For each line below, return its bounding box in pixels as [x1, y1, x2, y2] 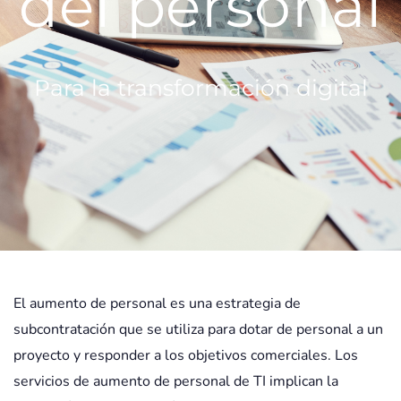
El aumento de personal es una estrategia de [13, 294, 301, 313]
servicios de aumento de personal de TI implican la [13, 371, 338, 391]
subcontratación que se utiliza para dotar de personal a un [13, 320, 383, 339]
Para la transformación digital [33, 74, 368, 101]
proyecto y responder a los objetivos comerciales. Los [13, 346, 358, 365]
